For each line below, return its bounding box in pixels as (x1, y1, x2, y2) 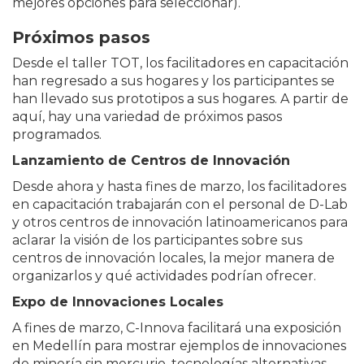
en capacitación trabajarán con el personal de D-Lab (12, 196, 348, 212)
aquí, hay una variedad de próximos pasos (12, 108, 282, 124)
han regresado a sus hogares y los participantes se (12, 72, 335, 89)
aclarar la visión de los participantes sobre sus (12, 232, 302, 248)
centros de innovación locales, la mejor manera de (12, 249, 335, 266)
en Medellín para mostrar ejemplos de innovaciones (12, 337, 346, 353)
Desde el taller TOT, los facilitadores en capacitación (12, 54, 349, 71)
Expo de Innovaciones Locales (12, 293, 223, 310)
